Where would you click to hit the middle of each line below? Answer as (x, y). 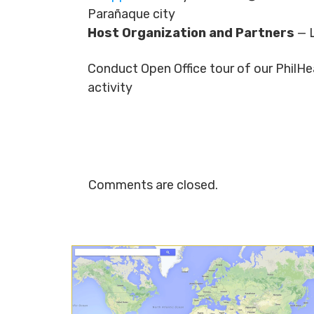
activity (110, 88)
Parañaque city (131, 14)
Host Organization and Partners (191, 33)
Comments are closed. (153, 185)
